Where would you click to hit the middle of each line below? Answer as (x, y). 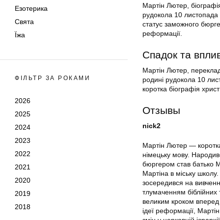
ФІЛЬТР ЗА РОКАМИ (53, 78)
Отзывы (161, 110)
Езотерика (31, 8)
